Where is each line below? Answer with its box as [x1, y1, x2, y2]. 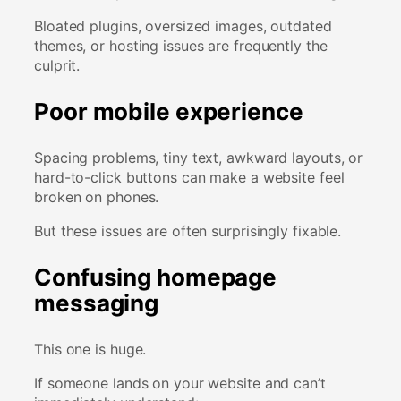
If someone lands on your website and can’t [34, 374, 326, 393]
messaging [34, 289, 159, 318]
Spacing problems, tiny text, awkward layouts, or [34, 149, 363, 167]
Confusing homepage [34, 263, 277, 292]
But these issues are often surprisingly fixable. [34, 222, 342, 241]
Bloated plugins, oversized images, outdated [34, 17, 332, 36]
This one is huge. [34, 340, 147, 359]
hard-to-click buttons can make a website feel [34, 168, 345, 187]
